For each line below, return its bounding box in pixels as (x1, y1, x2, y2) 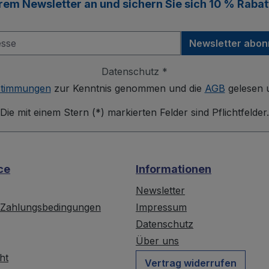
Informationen (136, 163, 212, 176)
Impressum (136, 201, 187, 214)
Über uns (136, 235, 180, 247)
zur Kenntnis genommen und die (50, 82, 205, 95)
